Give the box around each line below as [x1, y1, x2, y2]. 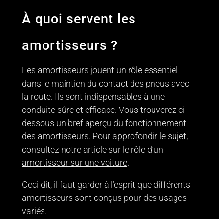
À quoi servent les [22, 11, 136, 27]
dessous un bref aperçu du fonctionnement [22, 117, 186, 128]
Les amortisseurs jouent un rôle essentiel [22, 65, 178, 75]
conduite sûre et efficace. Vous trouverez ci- [22, 104, 187, 115]
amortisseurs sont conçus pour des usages [22, 192, 187, 203]
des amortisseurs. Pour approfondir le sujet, [22, 131, 188, 141]
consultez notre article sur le [22, 144, 131, 154]
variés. [22, 205, 47, 216]
